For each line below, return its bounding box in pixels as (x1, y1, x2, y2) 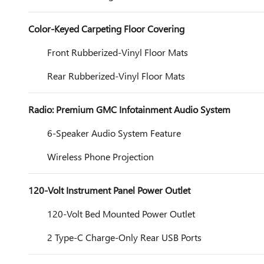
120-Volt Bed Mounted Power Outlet (47, 207, 195, 220)
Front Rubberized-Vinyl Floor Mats (47, 46, 188, 58)
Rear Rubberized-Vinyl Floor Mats (47, 70, 185, 82)
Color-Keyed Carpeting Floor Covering (28, 22, 184, 35)
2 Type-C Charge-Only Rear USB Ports (47, 231, 202, 243)
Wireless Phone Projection (47, 150, 154, 163)
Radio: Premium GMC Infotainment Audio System (28, 103, 230, 115)
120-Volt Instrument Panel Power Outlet (28, 184, 190, 196)
